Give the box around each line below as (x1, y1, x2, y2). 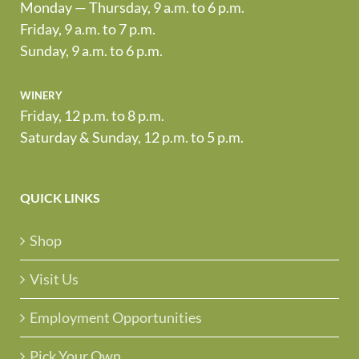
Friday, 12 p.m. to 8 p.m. (20, 106, 164, 124)
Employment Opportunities (30, 308, 202, 326)
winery (20, 84, 63, 103)
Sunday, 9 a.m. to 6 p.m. (20, 41, 163, 59)
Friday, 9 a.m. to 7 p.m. (20, 19, 155, 38)
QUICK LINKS (20, 189, 100, 205)
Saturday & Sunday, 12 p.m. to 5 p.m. (20, 127, 244, 146)
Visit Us (30, 269, 79, 288)
